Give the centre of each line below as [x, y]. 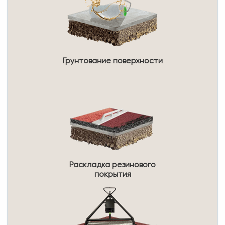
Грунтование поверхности [113, 61]
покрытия [113, 175]
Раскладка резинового [113, 165]
